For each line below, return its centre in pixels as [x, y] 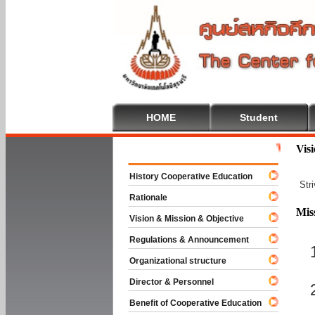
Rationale [142, 198]
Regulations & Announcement [183, 240]
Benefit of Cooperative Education [189, 303]
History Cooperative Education [185, 176]
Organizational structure [172, 261]
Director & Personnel [165, 282]
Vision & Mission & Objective [180, 219]
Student [259, 117]
